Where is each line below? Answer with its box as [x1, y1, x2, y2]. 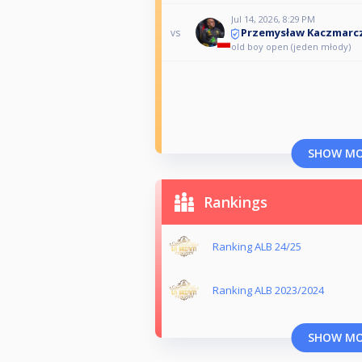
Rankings [204, 192, 267, 213]
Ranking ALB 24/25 [213, 239, 301, 255]
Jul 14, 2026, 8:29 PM [230, 13, 315, 26]
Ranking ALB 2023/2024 [213, 283, 324, 298]
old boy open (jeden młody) [230, 40, 351, 53]
